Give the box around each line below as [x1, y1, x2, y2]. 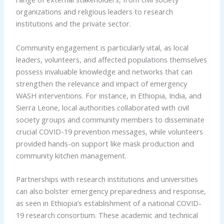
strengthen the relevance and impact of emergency [15, 78, 187, 88]
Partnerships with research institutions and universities [15, 173, 198, 184]
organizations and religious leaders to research [15, 6, 173, 17]
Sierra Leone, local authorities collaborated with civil [15, 102, 189, 112]
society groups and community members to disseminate [15, 114, 204, 124]
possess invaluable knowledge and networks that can [15, 66, 192, 76]
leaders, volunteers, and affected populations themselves [15, 54, 207, 64]
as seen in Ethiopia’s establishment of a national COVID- [15, 197, 201, 208]
